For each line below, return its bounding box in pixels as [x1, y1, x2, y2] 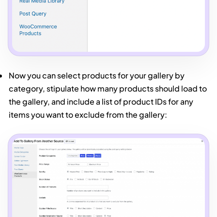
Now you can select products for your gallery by [9, 70, 185, 80]
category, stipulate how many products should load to [9, 83, 207, 93]
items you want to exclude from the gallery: [9, 109, 168, 120]
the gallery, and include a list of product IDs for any [9, 96, 194, 107]
